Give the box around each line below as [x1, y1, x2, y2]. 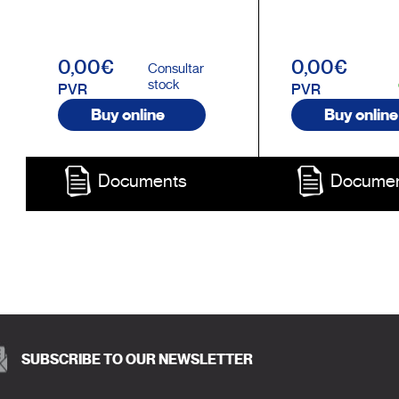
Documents [97, 170, 187, 192]
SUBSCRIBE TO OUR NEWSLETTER [21, 350, 253, 369]
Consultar [148, 61, 204, 77]
